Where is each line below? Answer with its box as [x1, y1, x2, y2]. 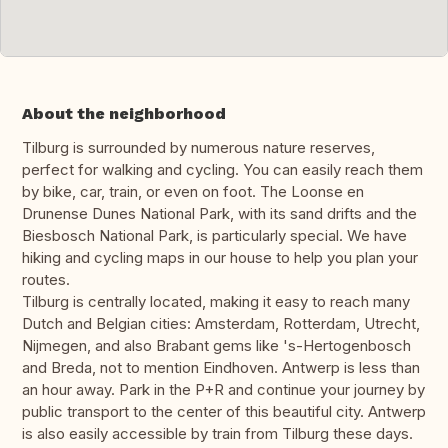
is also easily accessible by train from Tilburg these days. [22, 424, 413, 444]
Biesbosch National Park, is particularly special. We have [22, 226, 407, 246]
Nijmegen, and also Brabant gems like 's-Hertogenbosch [22, 336, 411, 356]
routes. [22, 270, 70, 290]
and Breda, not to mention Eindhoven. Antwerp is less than [22, 358, 420, 378]
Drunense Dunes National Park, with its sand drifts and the [22, 204, 417, 224]
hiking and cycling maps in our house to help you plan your [22, 248, 418, 268]
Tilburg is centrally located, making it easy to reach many [22, 292, 410, 312]
